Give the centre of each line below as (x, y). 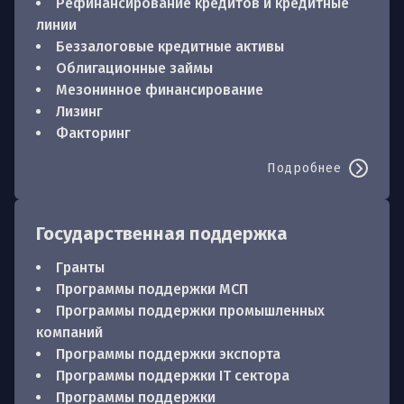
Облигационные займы (134, 68)
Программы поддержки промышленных (190, 311)
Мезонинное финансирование (160, 90)
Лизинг (79, 111)
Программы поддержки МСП (152, 289)
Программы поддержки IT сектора (173, 376)
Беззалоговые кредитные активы (170, 46)
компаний (69, 332)
